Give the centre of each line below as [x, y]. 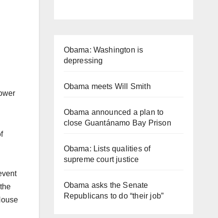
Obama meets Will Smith [107, 86]
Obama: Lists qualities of [107, 148]
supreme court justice [101, 159]
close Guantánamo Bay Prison [117, 123]
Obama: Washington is [103, 50]
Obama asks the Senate [106, 185]
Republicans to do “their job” [114, 196]
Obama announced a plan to [114, 112]
